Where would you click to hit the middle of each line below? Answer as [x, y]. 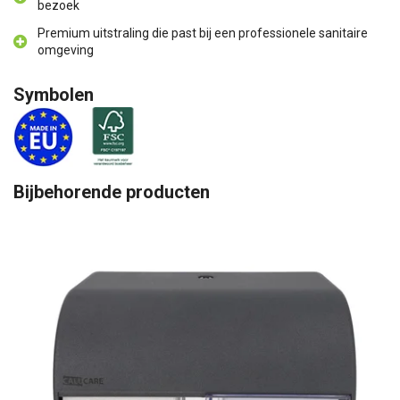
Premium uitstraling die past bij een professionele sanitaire [203, 33]
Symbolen [54, 95]
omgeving [66, 50]
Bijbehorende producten [112, 192]
